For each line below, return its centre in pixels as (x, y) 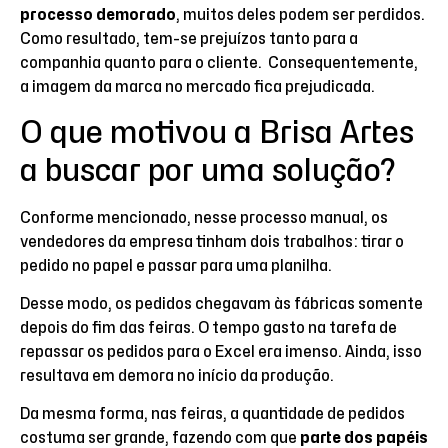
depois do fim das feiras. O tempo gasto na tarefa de (208, 328)
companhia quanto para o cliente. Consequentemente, (219, 63)
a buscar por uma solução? (208, 170)
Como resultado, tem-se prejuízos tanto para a (189, 39)
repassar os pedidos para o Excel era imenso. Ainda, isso (221, 352)
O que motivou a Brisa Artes (217, 132)
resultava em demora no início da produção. (177, 376)
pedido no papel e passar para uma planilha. (177, 265)
